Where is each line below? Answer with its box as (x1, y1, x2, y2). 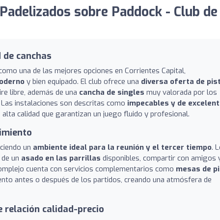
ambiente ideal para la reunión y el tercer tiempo (33, 142, 212, 152)
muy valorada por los (144, 87, 217, 97)
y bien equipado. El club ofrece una (25, 76, 141, 86)
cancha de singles (79, 87, 144, 97)
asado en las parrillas (21, 153, 101, 163)
